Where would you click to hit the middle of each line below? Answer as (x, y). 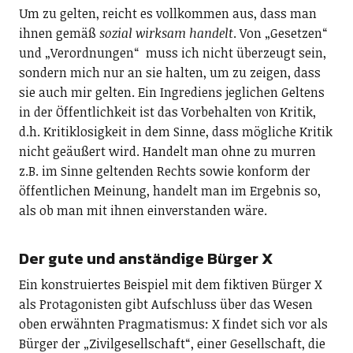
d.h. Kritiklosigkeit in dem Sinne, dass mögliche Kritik (175, 131)
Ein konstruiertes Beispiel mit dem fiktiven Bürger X (170, 284)
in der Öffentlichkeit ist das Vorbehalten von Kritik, (167, 111)
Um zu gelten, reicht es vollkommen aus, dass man (167, 13)
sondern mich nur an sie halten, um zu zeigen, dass (169, 72)
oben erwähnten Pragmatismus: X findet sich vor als (173, 323)
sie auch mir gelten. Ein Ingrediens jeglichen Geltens (171, 92)
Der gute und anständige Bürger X (146, 258)
